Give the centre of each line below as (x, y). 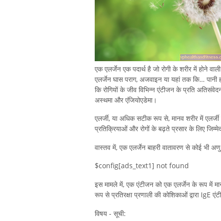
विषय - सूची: (110, 213)
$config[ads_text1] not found (142, 166)
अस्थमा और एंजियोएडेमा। (126, 100)
